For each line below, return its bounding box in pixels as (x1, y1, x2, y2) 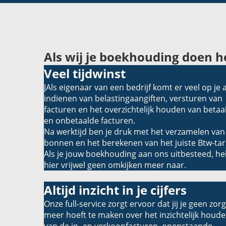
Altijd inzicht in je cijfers (44, 181, 187, 198)
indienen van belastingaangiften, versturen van (44, 92, 222, 104)
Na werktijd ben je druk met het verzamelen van (44, 126, 225, 137)
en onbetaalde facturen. (44, 115, 137, 126)
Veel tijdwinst (44, 65, 126, 82)
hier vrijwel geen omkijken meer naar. (44, 159, 186, 171)
